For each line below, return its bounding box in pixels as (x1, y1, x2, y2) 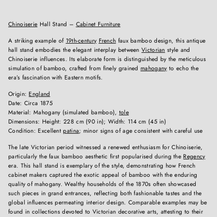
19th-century (65, 36, 97, 45)
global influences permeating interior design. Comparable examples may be (8, 198, 207, 207)
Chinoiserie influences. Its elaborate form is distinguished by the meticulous (8, 54, 206, 63)
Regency (183, 152, 205, 161)
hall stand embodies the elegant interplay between (8, 45, 142, 54)
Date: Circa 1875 (8, 98, 53, 108)
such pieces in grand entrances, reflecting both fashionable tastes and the (8, 188, 202, 198)
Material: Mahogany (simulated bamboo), (8, 108, 119, 117)
